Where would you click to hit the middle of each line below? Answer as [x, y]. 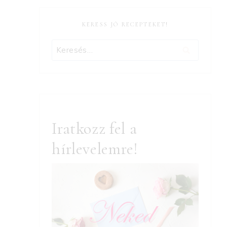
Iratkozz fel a [94, 129]
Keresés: [68, 46]
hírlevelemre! [95, 149]
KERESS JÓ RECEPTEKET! [125, 24]
